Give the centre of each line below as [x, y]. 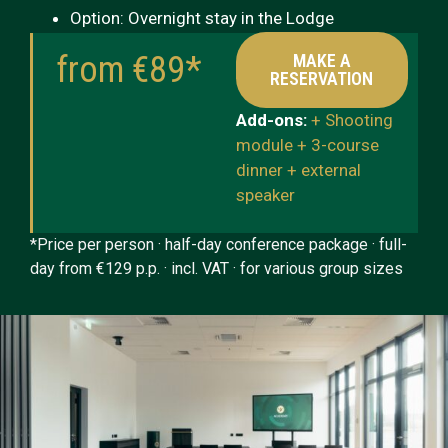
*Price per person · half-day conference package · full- [218, 244]
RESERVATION [322, 79]
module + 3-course [307, 145]
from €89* [129, 70]
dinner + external [298, 170]
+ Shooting [351, 120]
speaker [265, 195]
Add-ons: [273, 120]
